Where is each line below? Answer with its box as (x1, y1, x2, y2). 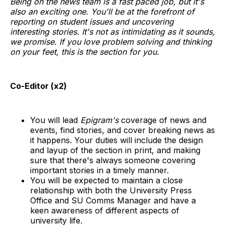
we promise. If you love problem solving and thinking (10, 37, 212, 47)
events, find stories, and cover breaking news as (30, 125, 215, 136)
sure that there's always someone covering (30, 155, 195, 166)
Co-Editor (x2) (10, 81, 67, 91)
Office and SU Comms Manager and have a (30, 195, 196, 206)
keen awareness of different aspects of (30, 205, 179, 216)
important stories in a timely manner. (30, 165, 169, 176)
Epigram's (80, 115, 119, 126)
